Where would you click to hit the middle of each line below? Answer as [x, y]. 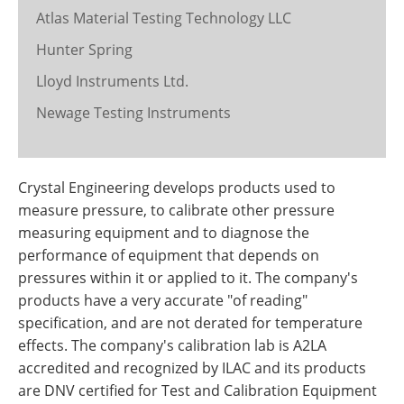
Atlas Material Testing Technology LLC [164, 18]
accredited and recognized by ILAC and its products [192, 368]
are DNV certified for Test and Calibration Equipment [197, 390]
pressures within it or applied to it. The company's [188, 278]
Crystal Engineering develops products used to [177, 188]
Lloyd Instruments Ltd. [112, 81]
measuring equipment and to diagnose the [164, 233]
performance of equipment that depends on [169, 255]
